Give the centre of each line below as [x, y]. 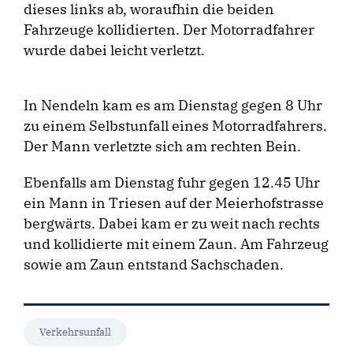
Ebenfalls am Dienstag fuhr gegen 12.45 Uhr [172, 183]
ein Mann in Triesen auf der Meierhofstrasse [174, 203]
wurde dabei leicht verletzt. [114, 50]
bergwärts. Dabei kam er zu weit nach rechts [172, 224]
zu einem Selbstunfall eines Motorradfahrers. [175, 126]
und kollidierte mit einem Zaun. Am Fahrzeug [176, 244]
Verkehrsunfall [75, 333]
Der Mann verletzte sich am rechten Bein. [162, 147]
